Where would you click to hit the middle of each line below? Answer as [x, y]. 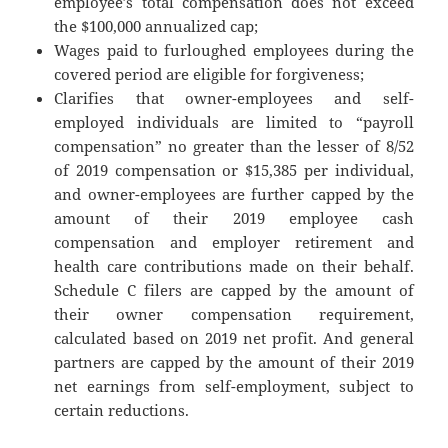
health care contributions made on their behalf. [234, 266]
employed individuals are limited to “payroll [234, 122]
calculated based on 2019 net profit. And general [234, 338]
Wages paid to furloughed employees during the [234, 50]
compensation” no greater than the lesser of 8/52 [234, 146]
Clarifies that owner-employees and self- [234, 98]
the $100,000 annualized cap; [156, 26]
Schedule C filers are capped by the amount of [234, 290]
